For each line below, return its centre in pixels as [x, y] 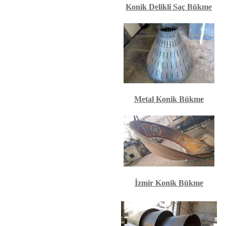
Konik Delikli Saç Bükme [169, 7]
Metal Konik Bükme [169, 99]
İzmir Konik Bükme [169, 183]
